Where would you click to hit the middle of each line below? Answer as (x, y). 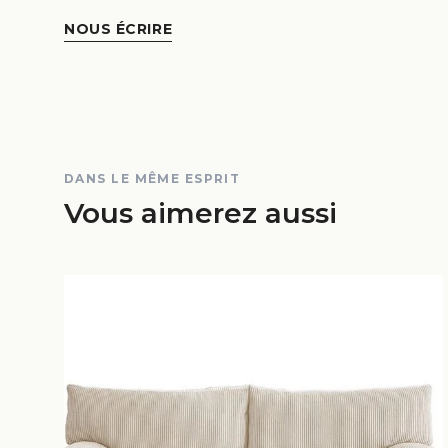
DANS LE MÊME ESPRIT (152, 178)
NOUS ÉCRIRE (118, 29)
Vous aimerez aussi (200, 213)
